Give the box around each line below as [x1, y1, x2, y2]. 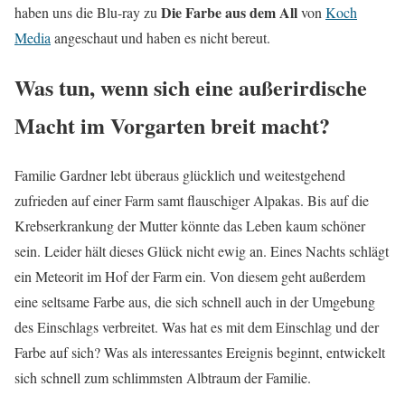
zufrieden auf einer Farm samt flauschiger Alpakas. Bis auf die [14, 190, 369, 210]
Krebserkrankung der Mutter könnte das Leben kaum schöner [14, 215, 365, 235]
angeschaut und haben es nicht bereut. [51, 27, 270, 47]
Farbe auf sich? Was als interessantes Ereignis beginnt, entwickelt [14, 342, 385, 362]
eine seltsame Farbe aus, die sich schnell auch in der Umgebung [14, 291, 375, 311]
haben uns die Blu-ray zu [14, 2, 161, 22]
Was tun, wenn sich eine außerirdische [14, 71, 367, 103]
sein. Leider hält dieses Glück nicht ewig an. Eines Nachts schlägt [14, 240, 389, 260]
